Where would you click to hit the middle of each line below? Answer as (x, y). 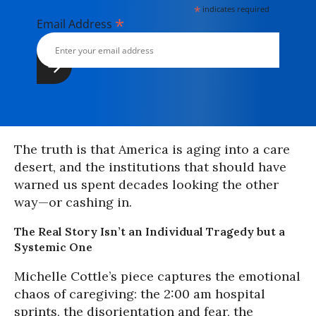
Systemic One (53, 247)
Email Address (76, 24)
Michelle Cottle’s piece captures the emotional (157, 276)
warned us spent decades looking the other (146, 184)
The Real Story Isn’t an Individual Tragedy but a (150, 231)
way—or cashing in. (73, 202)
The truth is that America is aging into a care (152, 149)
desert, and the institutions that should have (150, 167)
